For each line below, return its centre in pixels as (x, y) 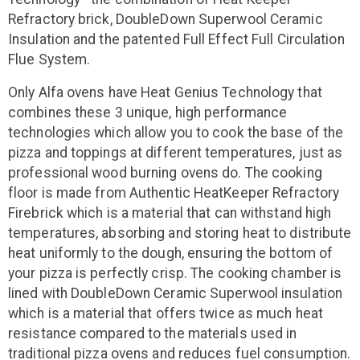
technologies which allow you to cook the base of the (176, 132)
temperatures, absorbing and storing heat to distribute (180, 233)
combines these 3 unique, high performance (148, 112)
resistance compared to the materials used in (153, 333)
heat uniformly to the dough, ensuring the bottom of (171, 253)
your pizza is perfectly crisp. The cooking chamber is (175, 273)
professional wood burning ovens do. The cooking (165, 172)
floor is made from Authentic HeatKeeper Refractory (174, 192)
